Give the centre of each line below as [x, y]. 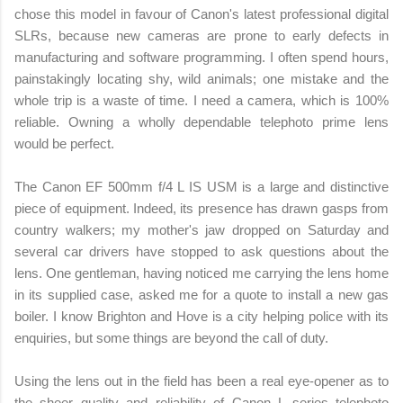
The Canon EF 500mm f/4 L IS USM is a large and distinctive [201, 187]
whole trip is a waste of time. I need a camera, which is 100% [201, 101]
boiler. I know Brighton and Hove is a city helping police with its [201, 317]
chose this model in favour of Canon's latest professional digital [201, 14]
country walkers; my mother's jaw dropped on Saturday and [201, 230]
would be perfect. [64, 144]
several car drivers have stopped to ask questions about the [201, 252]
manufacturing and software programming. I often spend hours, [201, 58]
